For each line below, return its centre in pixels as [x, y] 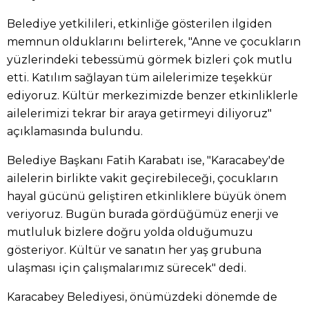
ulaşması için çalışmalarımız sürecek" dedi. [127, 268]
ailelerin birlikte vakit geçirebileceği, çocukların [142, 178]
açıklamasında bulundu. [75, 131]
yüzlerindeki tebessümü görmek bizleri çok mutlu [150, 59]
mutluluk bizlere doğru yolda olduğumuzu [130, 232]
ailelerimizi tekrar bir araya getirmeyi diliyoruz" [139, 113]
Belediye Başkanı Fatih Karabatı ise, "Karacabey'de [146, 160]
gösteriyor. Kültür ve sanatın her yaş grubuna [134, 250]
